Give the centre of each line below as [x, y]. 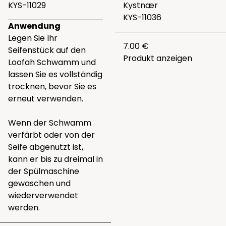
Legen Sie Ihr [33, 38]
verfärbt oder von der [51, 135]
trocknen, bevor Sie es [52, 86]
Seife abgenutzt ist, [46, 147]
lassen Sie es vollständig [55, 74]
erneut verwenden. [46, 98]
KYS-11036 [142, 17]
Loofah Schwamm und [52, 62]
